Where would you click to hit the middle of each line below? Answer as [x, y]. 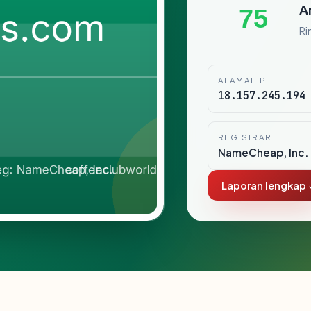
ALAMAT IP [242, 80]
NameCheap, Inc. [263, 152]
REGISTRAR [245, 137]
